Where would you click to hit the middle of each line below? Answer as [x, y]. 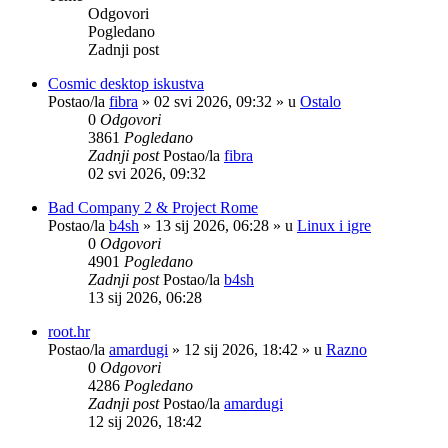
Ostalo [320, 101]
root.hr [69, 331]
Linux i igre [334, 225]
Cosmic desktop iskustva [126, 83]
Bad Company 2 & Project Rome [153, 207]
